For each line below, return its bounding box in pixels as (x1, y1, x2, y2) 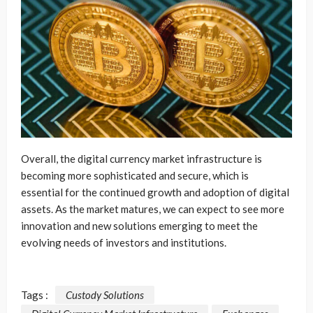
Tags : (21, 288, 48, 301)
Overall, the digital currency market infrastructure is (21, 152, 262, 166)
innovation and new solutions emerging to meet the (21, 219, 258, 233)
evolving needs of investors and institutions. (21, 236, 226, 249)
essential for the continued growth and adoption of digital (21, 186, 289, 199)
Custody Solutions (66, 288, 144, 301)
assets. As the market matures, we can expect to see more (21, 203, 284, 216)
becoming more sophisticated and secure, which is (21, 169, 249, 182)
